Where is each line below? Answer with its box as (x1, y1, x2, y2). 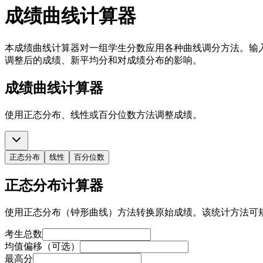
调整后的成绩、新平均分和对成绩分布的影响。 (5, 55, 202, 65)
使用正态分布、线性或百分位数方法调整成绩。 (5, 109, 202, 120)
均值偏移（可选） (5, 241, 80, 251)
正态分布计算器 (5, 177, 103, 193)
